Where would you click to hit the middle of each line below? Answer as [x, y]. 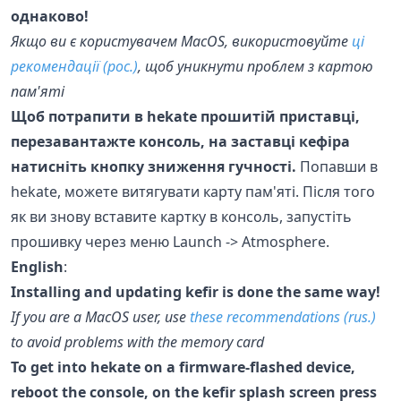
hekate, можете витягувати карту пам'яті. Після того [193, 191]
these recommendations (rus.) [283, 316]
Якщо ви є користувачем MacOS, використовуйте [181, 41]
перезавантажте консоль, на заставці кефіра [180, 141]
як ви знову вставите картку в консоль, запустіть [181, 216]
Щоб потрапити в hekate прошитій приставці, [185, 116]
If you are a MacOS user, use [100, 316]
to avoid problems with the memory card [137, 341]
